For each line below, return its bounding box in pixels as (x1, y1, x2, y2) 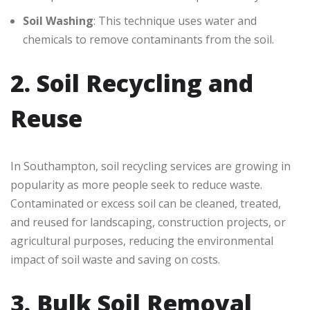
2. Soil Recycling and (10, 67, 253, 100)
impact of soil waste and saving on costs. (10, 252, 220, 268)
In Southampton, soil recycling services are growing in (10, 158, 291, 174)
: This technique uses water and (93, 13, 257, 29)
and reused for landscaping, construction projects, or (10, 215, 286, 230)
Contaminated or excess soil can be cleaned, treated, (10, 196, 281, 212)
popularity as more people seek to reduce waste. (10, 177, 262, 193)
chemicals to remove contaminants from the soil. (23, 32, 274, 48)
